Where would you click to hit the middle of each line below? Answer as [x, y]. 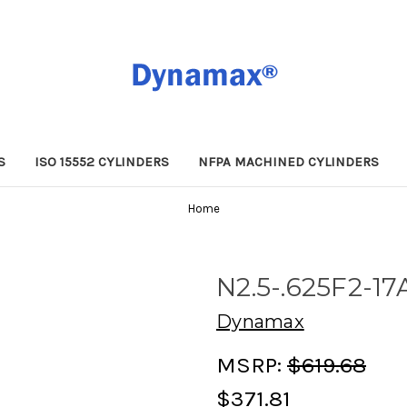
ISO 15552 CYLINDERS [102, 161]
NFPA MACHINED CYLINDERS [289, 161]
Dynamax [260, 321]
